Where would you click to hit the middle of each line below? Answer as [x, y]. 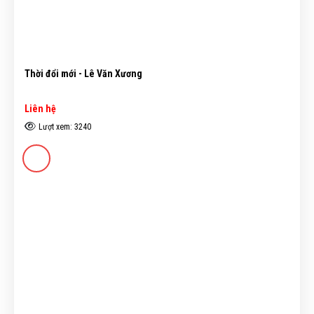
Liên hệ [40, 109]
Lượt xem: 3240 [64, 127]
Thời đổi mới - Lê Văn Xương [83, 73]
